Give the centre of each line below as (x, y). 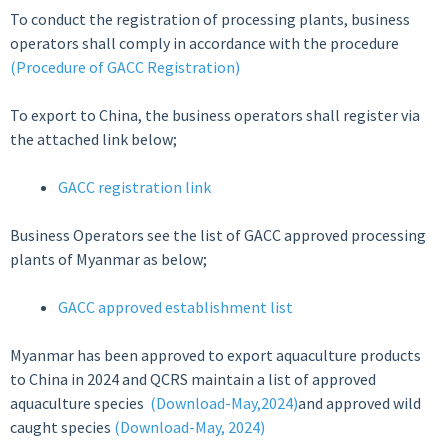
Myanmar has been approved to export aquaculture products (215, 355)
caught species (62, 427)
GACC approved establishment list (175, 307)
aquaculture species (80, 403)
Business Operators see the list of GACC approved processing (218, 235)
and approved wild (359, 403)
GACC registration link (134, 187)
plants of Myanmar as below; (108, 259)
